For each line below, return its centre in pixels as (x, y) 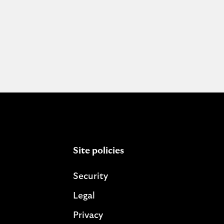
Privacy (88, 215)
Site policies (98, 151)
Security (90, 176)
